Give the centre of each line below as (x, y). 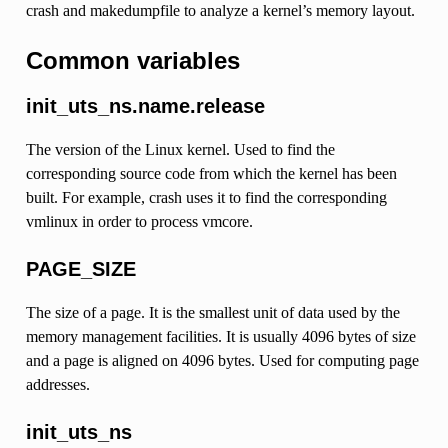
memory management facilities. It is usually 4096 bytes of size (220, 336)
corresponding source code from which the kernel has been (211, 173)
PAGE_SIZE (80, 268)
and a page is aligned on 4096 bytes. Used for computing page (222, 360)
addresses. (57, 384)
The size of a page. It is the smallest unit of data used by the (212, 312)
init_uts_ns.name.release (145, 105)
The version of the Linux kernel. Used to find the (180, 149)
